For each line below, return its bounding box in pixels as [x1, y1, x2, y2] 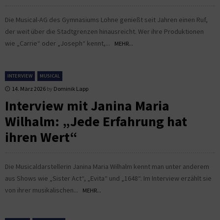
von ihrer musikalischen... [5, 185, 82, 194]
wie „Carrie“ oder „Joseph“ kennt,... [5, 38, 114, 48]
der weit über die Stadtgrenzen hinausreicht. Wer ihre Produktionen [5, 27, 204, 36]
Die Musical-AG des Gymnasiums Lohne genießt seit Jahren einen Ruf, [5, 15, 208, 24]
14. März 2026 [12, 84, 46, 92]
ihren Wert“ [5, 128, 78, 146]
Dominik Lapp [54, 84, 88, 92]
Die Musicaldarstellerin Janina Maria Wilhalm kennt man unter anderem [5, 162, 209, 171]
